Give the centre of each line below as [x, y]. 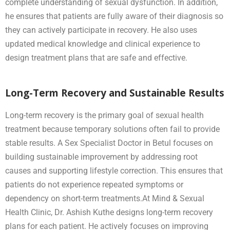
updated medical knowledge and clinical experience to [103, 44]
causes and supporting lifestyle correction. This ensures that [114, 170]
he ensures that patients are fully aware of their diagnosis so [114, 16]
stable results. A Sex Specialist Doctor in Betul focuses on [109, 143]
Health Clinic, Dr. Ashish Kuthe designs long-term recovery [109, 212]
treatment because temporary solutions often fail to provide [112, 129]
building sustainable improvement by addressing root [101, 157]
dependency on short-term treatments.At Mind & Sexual [105, 198]
